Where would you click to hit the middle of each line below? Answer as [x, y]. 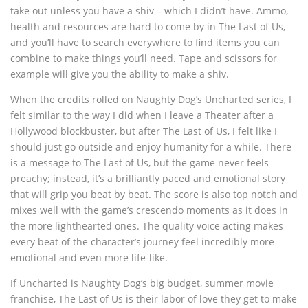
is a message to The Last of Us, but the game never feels [140, 163]
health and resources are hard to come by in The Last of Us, [148, 27]
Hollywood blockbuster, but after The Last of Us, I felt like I [144, 131]
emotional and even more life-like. [89, 258]
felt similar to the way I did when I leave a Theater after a [142, 115]
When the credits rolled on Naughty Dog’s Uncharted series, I [151, 100]
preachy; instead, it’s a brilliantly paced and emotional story [148, 179]
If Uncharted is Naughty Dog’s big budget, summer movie [142, 283]
